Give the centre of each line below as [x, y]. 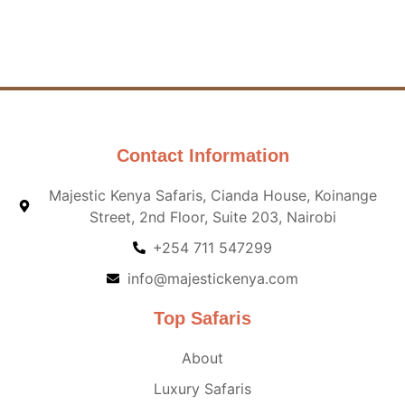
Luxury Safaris [202, 389]
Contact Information [202, 156]
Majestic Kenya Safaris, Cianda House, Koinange [212, 196]
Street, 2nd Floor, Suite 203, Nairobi [212, 217]
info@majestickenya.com [212, 279]
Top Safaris [202, 319]
